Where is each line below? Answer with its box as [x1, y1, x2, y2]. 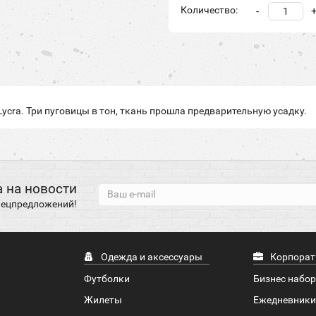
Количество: [181, 4, 238, 16]
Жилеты [84, 294, 123, 306]
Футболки [84, 273, 130, 285]
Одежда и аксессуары [99, 251, 203, 263]
